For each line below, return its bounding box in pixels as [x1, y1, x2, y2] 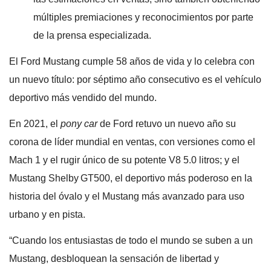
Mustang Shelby [9, 172, 79, 183]
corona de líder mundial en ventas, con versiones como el [9, 136, 255, 147]
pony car [60, 118, 97, 129]
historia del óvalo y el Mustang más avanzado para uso [9, 191, 244, 201]
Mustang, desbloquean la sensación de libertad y [9, 253, 219, 264]
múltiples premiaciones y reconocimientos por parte [33, 12, 253, 23]
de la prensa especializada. [33, 30, 151, 41]
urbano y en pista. [9, 209, 85, 220]
